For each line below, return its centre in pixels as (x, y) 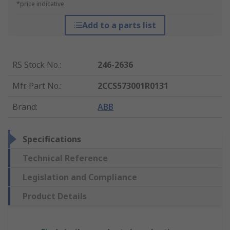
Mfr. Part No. (36, 86)
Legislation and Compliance (80, 177)
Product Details (55, 196)
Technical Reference (65, 158)
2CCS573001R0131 (133, 86)
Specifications (52, 139)
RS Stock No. (36, 65)
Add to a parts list (119, 25)
